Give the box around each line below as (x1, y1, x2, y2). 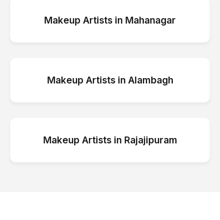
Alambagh (128, 74, 173, 86)
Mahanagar (125, 14, 176, 26)
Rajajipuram (124, 134, 177, 146)
